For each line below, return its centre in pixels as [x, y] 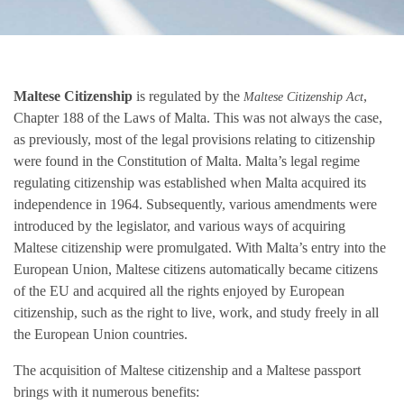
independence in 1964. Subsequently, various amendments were [195, 205]
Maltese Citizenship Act [303, 97]
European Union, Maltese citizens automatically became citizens [196, 270]
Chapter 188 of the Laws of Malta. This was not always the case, [198, 118]
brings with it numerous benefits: [106, 392]
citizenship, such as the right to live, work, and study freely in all [196, 313]
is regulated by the [188, 96]
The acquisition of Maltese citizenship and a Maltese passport [187, 371]
